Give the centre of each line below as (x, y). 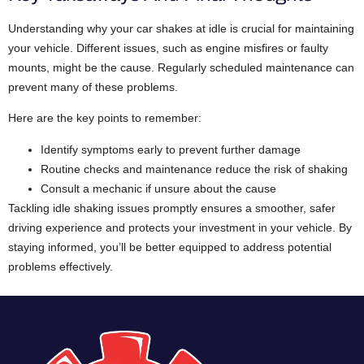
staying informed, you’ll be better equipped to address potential (170, 247)
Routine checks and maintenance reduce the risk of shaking (194, 169)
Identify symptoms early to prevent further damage (171, 149)
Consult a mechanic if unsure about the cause (158, 188)
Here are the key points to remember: (105, 118)
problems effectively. (61, 266)
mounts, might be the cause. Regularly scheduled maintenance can (181, 67)
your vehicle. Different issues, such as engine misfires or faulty (168, 48)
